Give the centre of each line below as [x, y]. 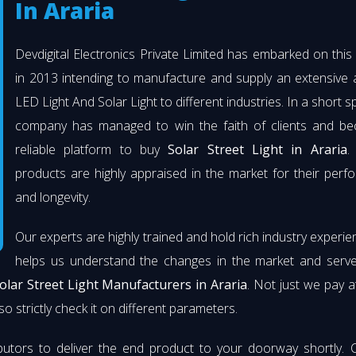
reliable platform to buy [92, 150]
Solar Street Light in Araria [257, 150]
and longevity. [53, 197]
